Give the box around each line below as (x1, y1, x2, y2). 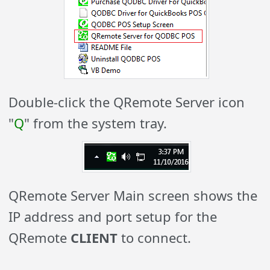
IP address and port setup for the (8, 207, 218, 225)
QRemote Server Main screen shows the (8, 186, 258, 204)
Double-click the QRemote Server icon (8, 93, 245, 111)
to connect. (118, 228, 192, 246)
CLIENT (71, 228, 118, 246)
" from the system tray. (24, 114, 168, 132)
